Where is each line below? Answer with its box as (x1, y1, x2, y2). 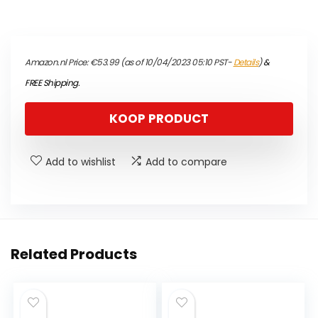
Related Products (11, 244, 137, 265)
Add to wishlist (45, 155, 116, 170)
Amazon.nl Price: (25, 56, 90, 69)
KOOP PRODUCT (109, 110, 209, 128)
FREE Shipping (25, 77, 78, 89)
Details (233, 56, 258, 69)
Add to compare (146, 155, 227, 170)
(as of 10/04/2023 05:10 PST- (119, 56, 234, 69)
